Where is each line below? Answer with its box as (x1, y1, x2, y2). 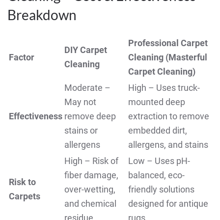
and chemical (64, 198, 116, 209)
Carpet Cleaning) (128, 66, 195, 77)
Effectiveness (9, 111, 62, 122)
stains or (64, 125, 98, 136)
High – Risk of (64, 156, 118, 166)
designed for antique (128, 198, 208, 209)
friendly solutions (128, 184, 194, 195)
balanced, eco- (128, 170, 185, 181)
